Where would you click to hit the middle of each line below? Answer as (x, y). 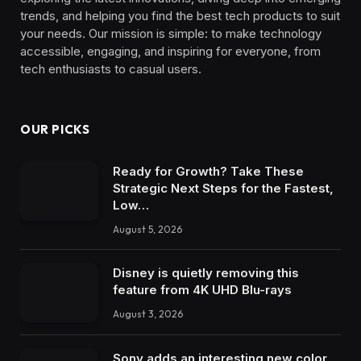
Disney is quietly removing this (206, 272)
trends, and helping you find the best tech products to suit (180, 15)
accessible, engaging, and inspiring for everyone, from (170, 51)
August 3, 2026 (148, 313)
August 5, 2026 (147, 229)
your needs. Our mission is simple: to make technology (171, 33)
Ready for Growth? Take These (208, 171)
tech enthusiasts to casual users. (111, 68)
